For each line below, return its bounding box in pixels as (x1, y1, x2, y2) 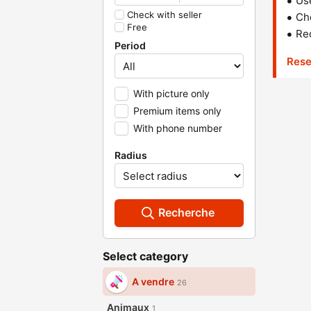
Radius (115, 149, 147, 161)
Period (115, 40, 146, 51)
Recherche (158, 205, 215, 219)
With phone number (133, 122, 222, 134)
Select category (103, 249, 188, 263)
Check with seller (127, 9, 202, 20)
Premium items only (133, 105, 221, 117)
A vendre (132, 276, 174, 287)
